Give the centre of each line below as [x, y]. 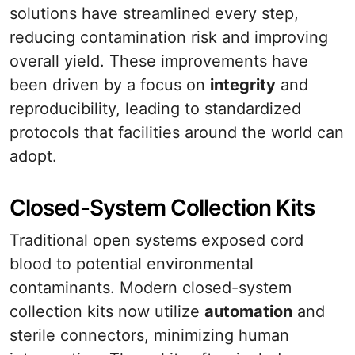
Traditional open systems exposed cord [157, 240]
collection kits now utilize [107, 311]
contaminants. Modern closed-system [151, 288]
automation [248, 311]
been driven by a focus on [110, 85]
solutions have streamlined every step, [154, 13]
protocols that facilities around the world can [177, 132]
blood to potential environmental [132, 264]
